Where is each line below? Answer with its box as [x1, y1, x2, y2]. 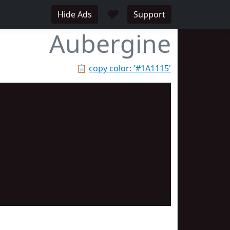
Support [133, 9, 165, 20]
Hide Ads [57, 9, 92, 20]
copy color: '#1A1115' [89, 63, 171, 74]
